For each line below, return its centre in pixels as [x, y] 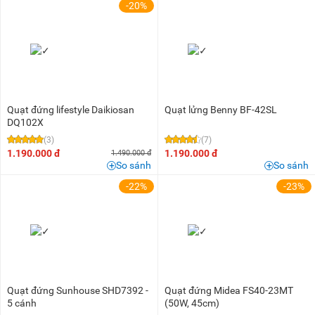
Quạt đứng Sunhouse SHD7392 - [78, 290]
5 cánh [22, 303]
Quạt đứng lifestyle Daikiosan [71, 109]
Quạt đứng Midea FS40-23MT [229, 290]
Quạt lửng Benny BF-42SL [221, 109]
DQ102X [25, 122]
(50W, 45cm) [192, 303]
